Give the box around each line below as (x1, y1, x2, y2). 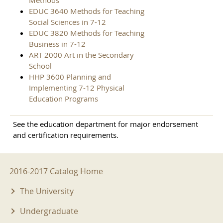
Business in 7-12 (29, 39, 86, 49)
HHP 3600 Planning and (29, 72, 111, 82)
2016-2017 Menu (9, 160, 87, 174)
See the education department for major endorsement (13, 119, 198, 129)
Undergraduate (19, 206, 78, 217)
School (29, 61, 52, 71)
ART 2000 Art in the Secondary (29, 50, 134, 60)
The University (19, 186, 74, 197)
